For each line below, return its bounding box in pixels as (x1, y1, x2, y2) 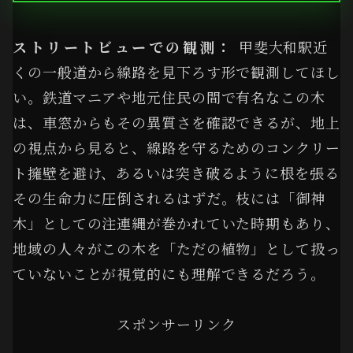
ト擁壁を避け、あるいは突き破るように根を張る (13, 162, 340, 183)
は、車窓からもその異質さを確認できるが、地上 (13, 111, 340, 132)
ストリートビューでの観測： (13, 35, 234, 57)
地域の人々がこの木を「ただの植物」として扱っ (13, 237, 340, 258)
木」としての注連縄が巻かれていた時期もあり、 (13, 212, 340, 233)
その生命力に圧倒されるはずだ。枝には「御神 (13, 187, 325, 208)
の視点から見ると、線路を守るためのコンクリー (13, 136, 340, 158)
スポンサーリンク (117, 313, 236, 334)
